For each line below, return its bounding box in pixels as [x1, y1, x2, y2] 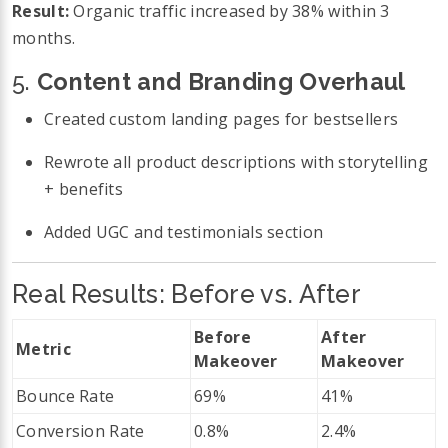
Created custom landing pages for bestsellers [44, 107, 399, 130]
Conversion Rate [16, 419, 145, 442]
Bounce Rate [16, 384, 115, 407]
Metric [16, 337, 71, 360]
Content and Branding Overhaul [36, 68, 406, 96]
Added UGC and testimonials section [44, 220, 324, 243]
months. [12, 27, 76, 50]
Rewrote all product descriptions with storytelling [44, 150, 428, 173]
